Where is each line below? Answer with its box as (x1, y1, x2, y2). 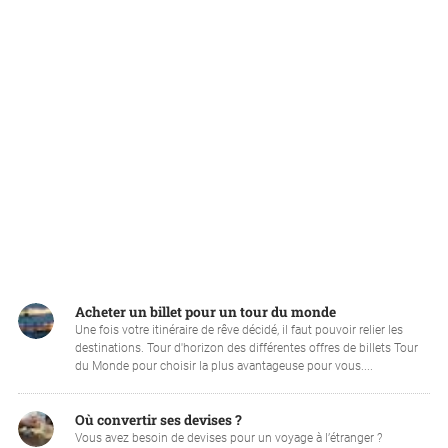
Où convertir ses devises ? (74, 411, 242, 430)
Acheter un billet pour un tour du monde (74, 303, 336, 322)
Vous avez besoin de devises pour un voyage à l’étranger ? (74, 431, 382, 446)
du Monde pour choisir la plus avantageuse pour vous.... (74, 359, 373, 374)
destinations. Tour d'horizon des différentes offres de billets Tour (74, 341, 418, 356)
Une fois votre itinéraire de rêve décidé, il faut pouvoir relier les (74, 323, 403, 338)
